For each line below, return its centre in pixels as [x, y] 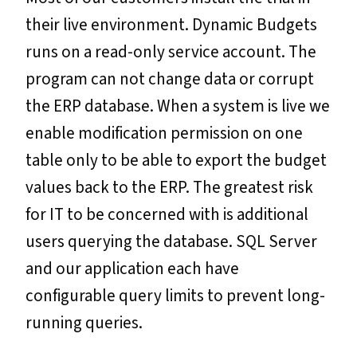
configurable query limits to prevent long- [175, 296]
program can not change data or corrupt [170, 79]
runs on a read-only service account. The [171, 52]
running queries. [84, 323]
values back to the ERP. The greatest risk [169, 188]
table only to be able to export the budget [176, 161]
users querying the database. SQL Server [171, 242]
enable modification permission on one [164, 133]
